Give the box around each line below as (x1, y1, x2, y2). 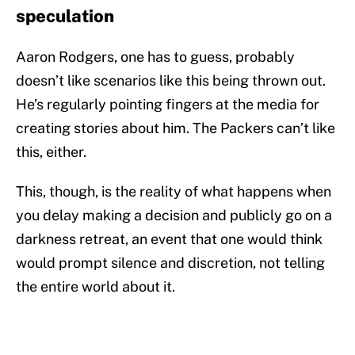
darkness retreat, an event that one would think (16, 231, 323, 248)
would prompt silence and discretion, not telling (16, 254, 325, 272)
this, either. (16, 143, 86, 161)
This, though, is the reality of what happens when (16, 183, 331, 200)
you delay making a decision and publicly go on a (16, 207, 332, 224)
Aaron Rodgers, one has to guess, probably (16, 48, 295, 66)
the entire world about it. (16, 278, 175, 296)
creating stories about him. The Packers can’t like (16, 120, 335, 137)
